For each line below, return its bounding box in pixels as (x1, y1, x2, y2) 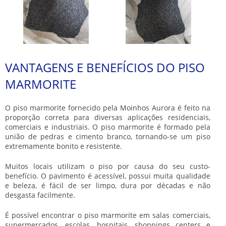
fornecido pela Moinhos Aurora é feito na (65, 102, 210, 112)
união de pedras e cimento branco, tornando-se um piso (5, 131, 210, 141)
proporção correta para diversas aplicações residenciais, (5, 112, 210, 122)
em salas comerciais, (137, 210, 210, 220)
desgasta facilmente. (5, 190, 75, 200)
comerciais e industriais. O (5, 122, 101, 132)
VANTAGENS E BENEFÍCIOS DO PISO (5, 59, 205, 76)
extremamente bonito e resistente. (5, 141, 122, 151)
